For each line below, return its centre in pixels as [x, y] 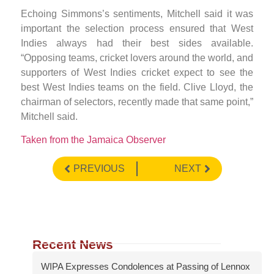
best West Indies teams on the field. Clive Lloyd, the [137, 87]
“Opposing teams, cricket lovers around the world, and [137, 58]
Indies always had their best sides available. [137, 43]
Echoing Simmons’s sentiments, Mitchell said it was [137, 14]
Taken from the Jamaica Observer [93, 140]
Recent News [73, 244]
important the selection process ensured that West [137, 29]
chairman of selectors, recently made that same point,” [137, 102]
